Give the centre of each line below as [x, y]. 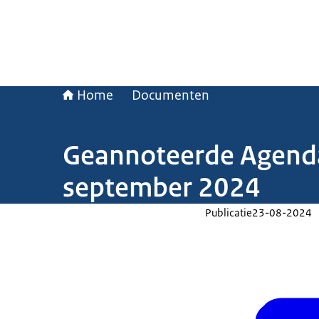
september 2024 [162, 187]
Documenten [171, 95]
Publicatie [229, 213]
